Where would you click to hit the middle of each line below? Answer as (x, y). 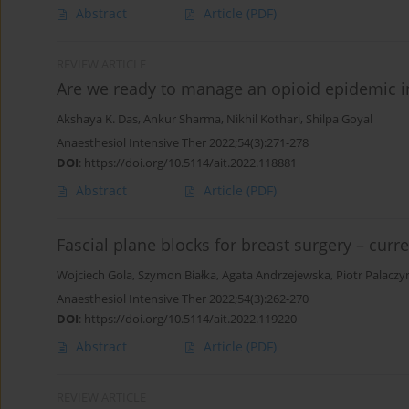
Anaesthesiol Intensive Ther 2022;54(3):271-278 (183, 143)
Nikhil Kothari (263, 120)
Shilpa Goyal (339, 120)
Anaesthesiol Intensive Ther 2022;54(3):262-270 (183, 299)
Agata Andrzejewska (276, 276)
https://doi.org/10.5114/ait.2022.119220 (190, 319)
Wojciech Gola (94, 276)
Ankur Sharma (182, 120)
